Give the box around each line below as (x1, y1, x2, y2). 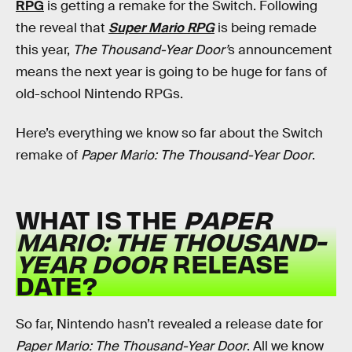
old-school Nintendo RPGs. (16, 86, 183, 102)
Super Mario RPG (108, 20, 214, 36)
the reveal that (16, 20, 108, 36)
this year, (16, 42, 73, 58)
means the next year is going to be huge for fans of (16, 64, 327, 80)
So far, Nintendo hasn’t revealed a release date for (16, 315, 323, 332)
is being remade (214, 20, 317, 36)
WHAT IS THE (16, 203, 184, 236)
